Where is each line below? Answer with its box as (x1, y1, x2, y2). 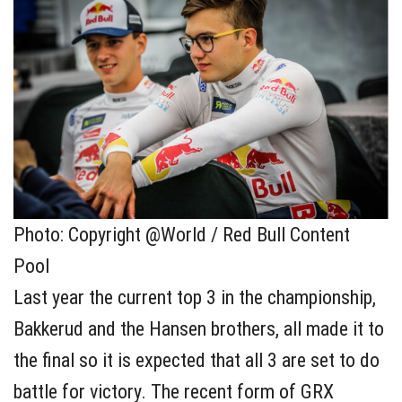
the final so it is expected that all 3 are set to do (13, 348, 380, 371)
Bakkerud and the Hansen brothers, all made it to (13, 317, 384, 340)
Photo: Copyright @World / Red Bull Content (13, 223, 350, 246)
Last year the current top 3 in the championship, (13, 285, 376, 309)
